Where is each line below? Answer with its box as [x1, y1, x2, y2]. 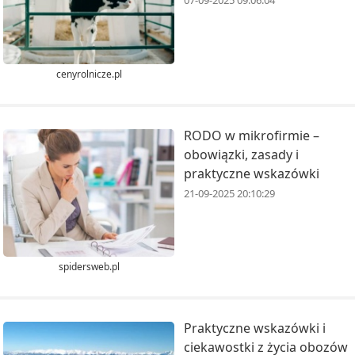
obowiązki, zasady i [184, 145, 299, 163]
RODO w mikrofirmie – [184, 126, 319, 144]
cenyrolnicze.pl [55, 67, 122, 81]
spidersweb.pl [58, 260, 120, 274]
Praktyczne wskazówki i [184, 319, 326, 338]
